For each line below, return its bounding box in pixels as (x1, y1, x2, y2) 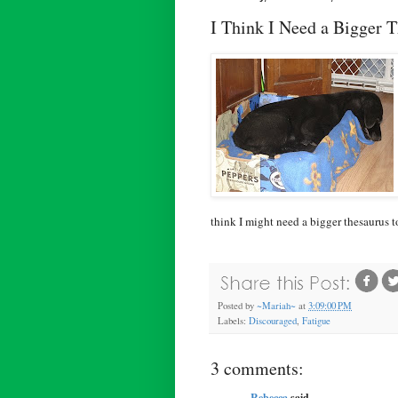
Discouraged (249, 314, 297, 327)
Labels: (218, 314, 249, 327)
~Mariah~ (257, 298, 296, 312)
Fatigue (302, 314, 330, 327)
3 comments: (211, 355, 304, 380)
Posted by (218, 298, 257, 312)
